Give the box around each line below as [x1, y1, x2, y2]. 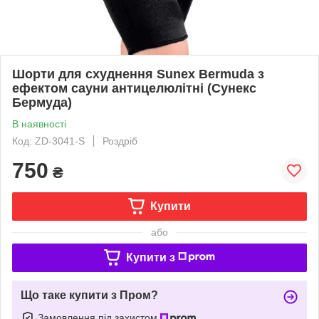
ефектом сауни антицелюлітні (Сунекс [12, 80, 256, 95]
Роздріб [103, 135, 137, 147]
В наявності [12, 117, 66, 130]
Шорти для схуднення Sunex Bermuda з [12, 66, 264, 81]
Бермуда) [12, 95, 72, 110]
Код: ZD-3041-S [12, 135, 85, 147]
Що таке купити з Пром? [21, 288, 158, 301]
